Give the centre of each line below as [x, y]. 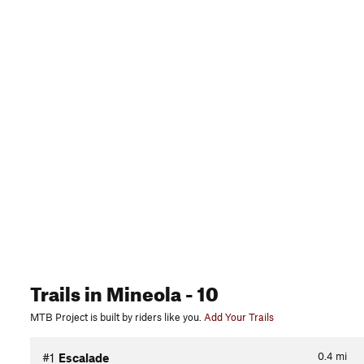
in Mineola [131, 291]
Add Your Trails [239, 317]
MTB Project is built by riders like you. [116, 317]
